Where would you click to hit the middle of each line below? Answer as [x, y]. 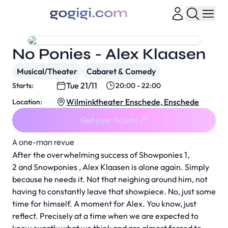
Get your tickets [109, 120]
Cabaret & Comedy [121, 71]
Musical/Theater [47, 71]
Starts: [23, 85]
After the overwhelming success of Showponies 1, [101, 155]
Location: [27, 102]
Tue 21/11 [82, 85]
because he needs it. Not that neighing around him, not [110, 179]
